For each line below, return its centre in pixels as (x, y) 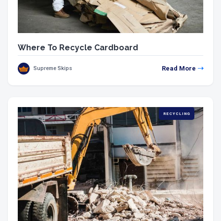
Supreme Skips (53, 68)
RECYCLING (177, 113)
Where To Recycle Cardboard (78, 47)
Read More (179, 68)
